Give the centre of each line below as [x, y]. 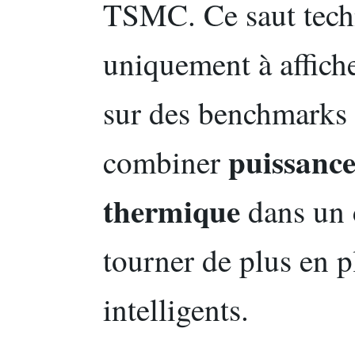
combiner [166, 162]
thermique [172, 211]
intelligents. [176, 309]
